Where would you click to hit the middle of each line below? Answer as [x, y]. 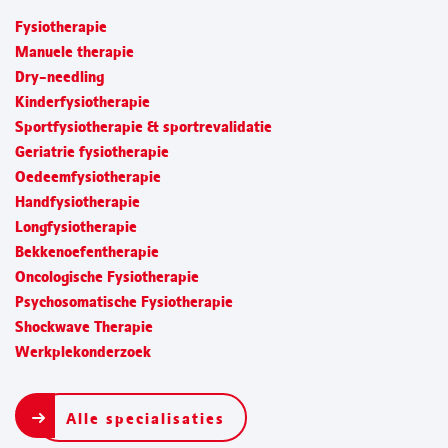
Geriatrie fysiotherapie [91, 152]
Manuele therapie [74, 52]
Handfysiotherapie [77, 202]
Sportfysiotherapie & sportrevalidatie [143, 127]
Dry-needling [59, 77]
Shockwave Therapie [83, 327]
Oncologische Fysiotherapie [106, 277]
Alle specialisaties [145, 418]
